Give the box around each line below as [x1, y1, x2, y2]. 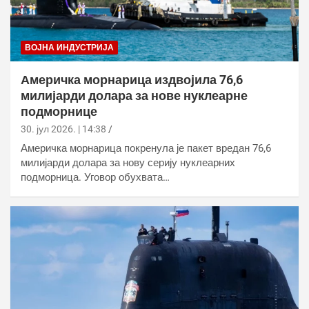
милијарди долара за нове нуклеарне [21, 88, 248, 103]
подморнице [21, 104, 97, 119]
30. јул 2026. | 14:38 [21, 123, 106, 135]
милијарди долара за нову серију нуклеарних [21, 157, 235, 170]
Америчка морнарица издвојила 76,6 [21, 72, 243, 88]
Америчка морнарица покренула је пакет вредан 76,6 [21, 142, 271, 155]
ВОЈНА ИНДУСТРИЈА [25, 43, 114, 53]
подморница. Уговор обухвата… [21, 171, 170, 184]
